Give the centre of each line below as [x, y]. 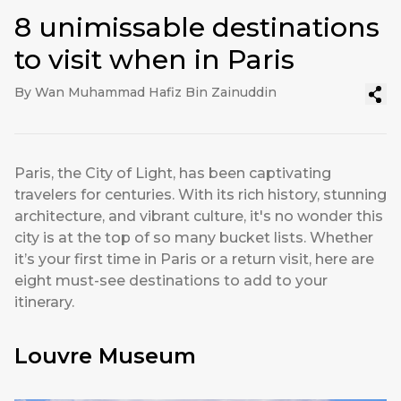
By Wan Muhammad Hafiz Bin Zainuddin [145, 93]
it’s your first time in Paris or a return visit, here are [194, 260]
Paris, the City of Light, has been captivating [173, 174]
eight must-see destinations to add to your [171, 281]
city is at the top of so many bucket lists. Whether [194, 238]
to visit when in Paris [154, 60]
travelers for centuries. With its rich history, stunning [200, 195]
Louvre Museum [105, 356]
